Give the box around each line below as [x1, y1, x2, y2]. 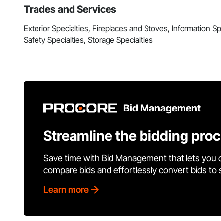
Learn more [43, 184, 89, 195]
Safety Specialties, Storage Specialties [24, 35, 153, 45]
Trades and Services [24, 3, 116, 16]
